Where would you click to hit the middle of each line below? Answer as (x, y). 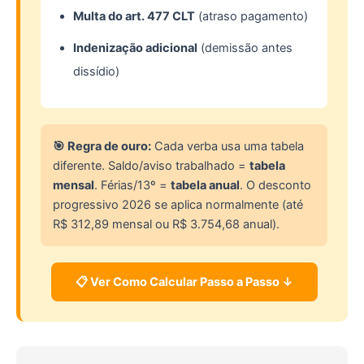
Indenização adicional (135, 48)
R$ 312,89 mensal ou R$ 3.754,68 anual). (166, 225)
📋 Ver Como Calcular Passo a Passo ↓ (184, 282)
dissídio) (96, 72)
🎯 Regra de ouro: (102, 147)
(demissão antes (245, 48)
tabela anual (205, 186)
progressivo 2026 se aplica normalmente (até (178, 205)
